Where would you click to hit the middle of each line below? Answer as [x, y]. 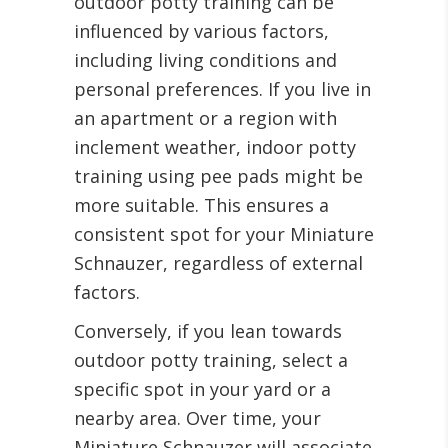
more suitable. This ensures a [201, 205]
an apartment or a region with [205, 118]
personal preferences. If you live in [222, 89]
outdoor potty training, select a [211, 360]
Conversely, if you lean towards [208, 331]
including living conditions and [205, 60]
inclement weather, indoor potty [215, 147]
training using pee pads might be [218, 176]
